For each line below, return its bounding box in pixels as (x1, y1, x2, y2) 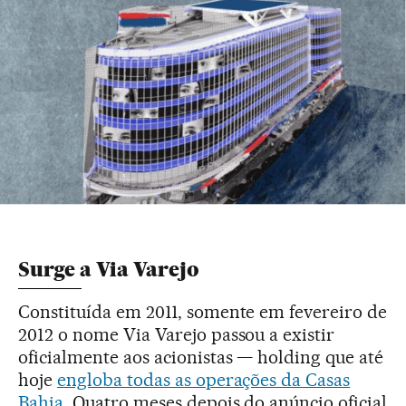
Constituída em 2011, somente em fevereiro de (18, 300, 388, 323)
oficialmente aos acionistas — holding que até (18, 345, 384, 368)
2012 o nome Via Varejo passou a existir (18, 323, 335, 345)
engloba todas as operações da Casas (56, 368, 351, 391)
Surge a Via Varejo (18, 256, 199, 282)
